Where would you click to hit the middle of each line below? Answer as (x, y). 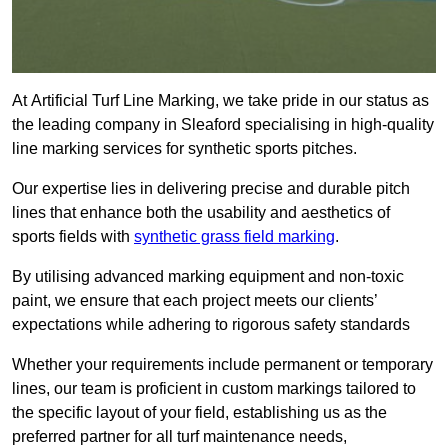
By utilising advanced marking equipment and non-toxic (208, 277)
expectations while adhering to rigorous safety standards (211, 325)
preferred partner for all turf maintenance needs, (179, 437)
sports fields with (73, 237)
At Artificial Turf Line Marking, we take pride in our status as (220, 101)
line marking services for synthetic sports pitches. (184, 149)
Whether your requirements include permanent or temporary (222, 365)
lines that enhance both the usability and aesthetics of (201, 213)
